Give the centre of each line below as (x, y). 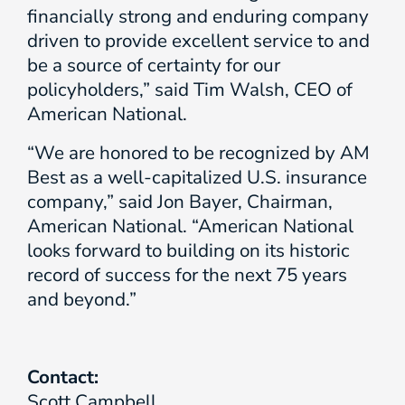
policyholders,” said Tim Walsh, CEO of (190, 89)
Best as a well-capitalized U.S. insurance (197, 177)
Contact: (63, 377)
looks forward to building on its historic (188, 250)
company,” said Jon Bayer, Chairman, (180, 202)
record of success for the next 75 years (187, 275)
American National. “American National (190, 226)
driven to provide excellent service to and (198, 41)
